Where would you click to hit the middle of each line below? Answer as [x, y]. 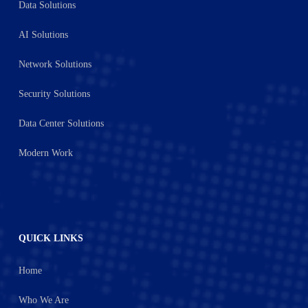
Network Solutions [55, 64]
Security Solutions [54, 94]
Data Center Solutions [61, 123]
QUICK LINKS [51, 238]
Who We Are [43, 300]
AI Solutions [43, 35]
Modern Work [45, 153]
